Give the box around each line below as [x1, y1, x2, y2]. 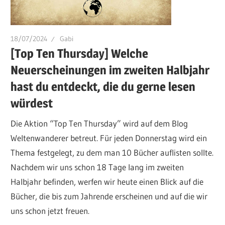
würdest [11, 96, 53, 111]
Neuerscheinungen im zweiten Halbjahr [11, 63, 210, 78]
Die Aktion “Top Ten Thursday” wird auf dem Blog [11, 118, 188, 129]
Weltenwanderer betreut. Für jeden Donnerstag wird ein [11, 132, 207, 143]
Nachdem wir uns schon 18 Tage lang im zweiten [11, 161, 184, 172]
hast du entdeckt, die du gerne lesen [11, 79, 196, 94]
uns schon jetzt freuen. [11, 205, 90, 216]
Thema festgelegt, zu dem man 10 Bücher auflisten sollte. [11, 147, 214, 158]
